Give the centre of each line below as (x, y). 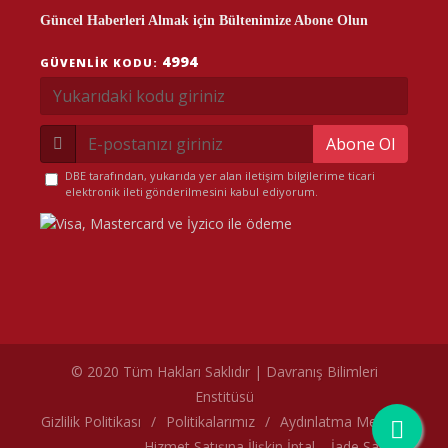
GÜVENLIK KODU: (101, 62)
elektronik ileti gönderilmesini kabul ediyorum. (191, 191)
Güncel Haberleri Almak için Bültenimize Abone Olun (204, 20)
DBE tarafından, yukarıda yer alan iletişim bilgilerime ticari (220, 175)
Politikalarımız (210, 421)
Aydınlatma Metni (336, 421)
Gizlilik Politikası (91, 421)
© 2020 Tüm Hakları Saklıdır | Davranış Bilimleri (224, 371)
